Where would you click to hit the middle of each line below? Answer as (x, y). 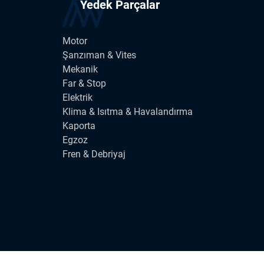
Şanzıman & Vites (99, 55)
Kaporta (79, 126)
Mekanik (80, 70)
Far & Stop (84, 84)
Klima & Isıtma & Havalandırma (128, 112)
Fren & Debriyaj (94, 154)
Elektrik (77, 98)
